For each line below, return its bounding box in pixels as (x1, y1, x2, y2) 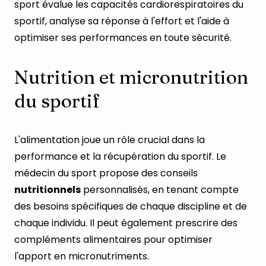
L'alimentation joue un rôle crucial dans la (14, 132, 205, 147)
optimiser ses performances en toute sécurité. (14, 30, 232, 45)
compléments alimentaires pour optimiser (14, 232, 213, 246)
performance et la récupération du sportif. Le (14, 149, 226, 163)
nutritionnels (14, 182, 81, 197)
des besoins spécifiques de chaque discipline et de (14, 199, 247, 213)
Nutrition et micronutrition (14, 65, 248, 88)
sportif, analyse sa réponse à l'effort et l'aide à (14, 14, 229, 28)
